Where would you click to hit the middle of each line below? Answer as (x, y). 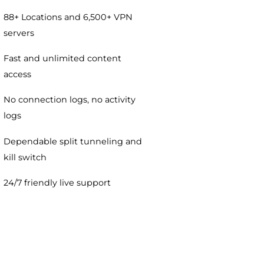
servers (80, 125)
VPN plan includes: (121, 32)
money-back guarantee (119, 79)
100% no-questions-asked (124, 61)
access (78, 171)
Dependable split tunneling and (140, 245)
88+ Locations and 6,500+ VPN (134, 107)
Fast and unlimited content (128, 153)
